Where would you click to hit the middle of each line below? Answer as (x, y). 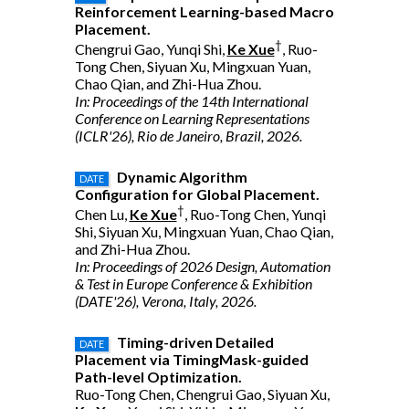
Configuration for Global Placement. (197, 194)
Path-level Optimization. (158, 377)
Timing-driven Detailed (195, 342)
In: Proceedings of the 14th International (191, 101)
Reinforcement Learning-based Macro (204, 11)
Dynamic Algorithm (182, 177)
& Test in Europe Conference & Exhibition (193, 284)
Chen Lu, (102, 215)
